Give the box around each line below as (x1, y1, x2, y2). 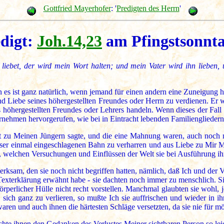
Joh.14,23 (37, 32, 102, 50)
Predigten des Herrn (116, 4, 179, 12)
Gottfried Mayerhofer (43, 4, 111, 12)
